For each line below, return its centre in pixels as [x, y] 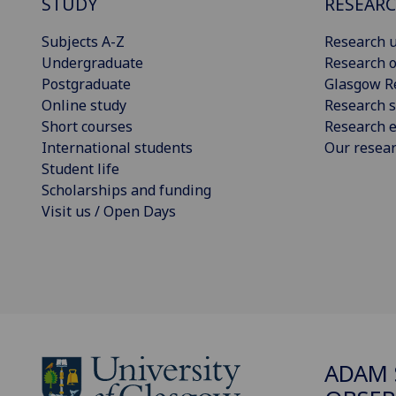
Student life [80, 169]
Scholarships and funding [126, 190]
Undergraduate [92, 63]
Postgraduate [86, 84]
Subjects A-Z [83, 42]
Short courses [87, 127]
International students [117, 148]
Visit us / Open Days [109, 212]
